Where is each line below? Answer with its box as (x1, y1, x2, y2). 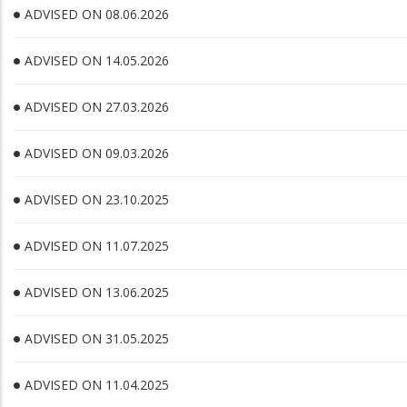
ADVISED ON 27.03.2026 (25, 98, 169, 115)
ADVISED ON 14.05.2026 (25, 52, 169, 69)
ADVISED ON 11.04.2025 (25, 376, 169, 393)
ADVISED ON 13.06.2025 (25, 283, 169, 301)
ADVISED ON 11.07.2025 (25, 237, 169, 254)
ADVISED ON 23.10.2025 (25, 191, 169, 208)
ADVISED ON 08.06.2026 (25, 5, 169, 23)
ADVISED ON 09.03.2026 (25, 144, 169, 162)
